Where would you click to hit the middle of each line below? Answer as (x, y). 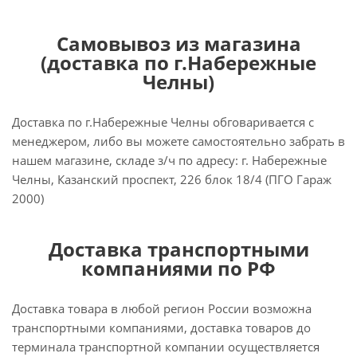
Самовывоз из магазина (178, 43)
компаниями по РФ (178, 268)
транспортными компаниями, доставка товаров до (161, 328)
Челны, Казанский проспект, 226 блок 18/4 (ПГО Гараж (172, 179)
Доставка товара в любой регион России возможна (162, 308)
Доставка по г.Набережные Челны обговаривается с (163, 122)
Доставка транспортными (178, 249)
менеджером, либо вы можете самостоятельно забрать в (178, 141)
